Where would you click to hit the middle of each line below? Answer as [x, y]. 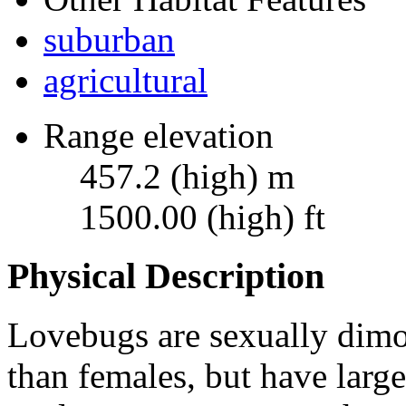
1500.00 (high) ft [203, 217]
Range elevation [159, 136]
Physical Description [166, 275]
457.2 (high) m [187, 177]
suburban [109, 40]
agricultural [126, 81]
